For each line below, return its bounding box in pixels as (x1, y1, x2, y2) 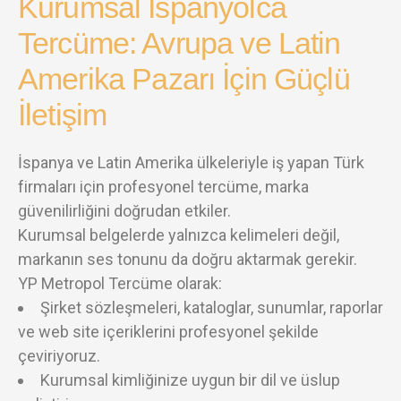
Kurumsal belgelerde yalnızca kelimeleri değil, (18, 225, 339, 244)
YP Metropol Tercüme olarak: (18, 273, 222, 293)
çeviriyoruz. (18, 346, 100, 365)
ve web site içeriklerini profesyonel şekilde (18, 321, 319, 341)
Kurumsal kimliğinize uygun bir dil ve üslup (40, 370, 340, 389)
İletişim (18, 97, 107, 132)
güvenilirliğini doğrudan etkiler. (18, 200, 231, 220)
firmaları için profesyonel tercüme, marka (18, 176, 309, 196)
